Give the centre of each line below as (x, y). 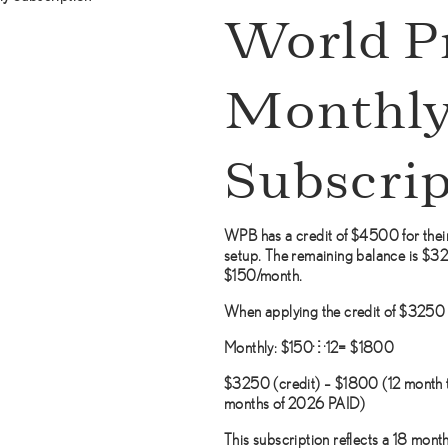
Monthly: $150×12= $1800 (309, 347)
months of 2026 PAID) (295, 403)
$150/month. (263, 275)
